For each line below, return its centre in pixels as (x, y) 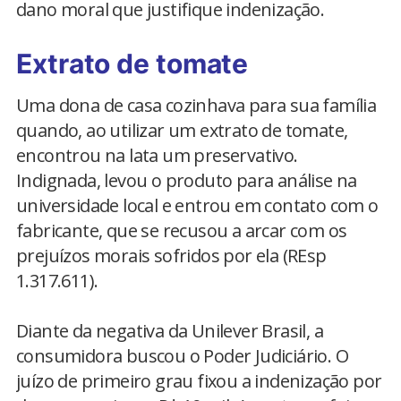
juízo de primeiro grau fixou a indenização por (199, 381)
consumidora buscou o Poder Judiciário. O (182, 356)
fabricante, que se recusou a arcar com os (182, 230)
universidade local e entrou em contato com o (197, 205)
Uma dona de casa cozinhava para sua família (196, 105)
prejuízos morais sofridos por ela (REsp (171, 256)
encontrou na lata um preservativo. (157, 155)
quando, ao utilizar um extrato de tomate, (182, 130)
